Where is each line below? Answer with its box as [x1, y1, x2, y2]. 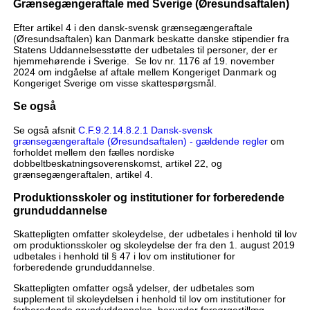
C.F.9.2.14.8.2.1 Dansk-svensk [77, 124, 212, 136]
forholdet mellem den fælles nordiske [12, 146, 174, 158]
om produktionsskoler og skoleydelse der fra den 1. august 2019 [12, 239, 295, 251]
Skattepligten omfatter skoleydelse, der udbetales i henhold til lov [12, 228, 297, 240]
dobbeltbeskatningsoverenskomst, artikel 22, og [12, 157, 222, 169]
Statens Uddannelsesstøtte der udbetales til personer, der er [12, 44, 277, 55]
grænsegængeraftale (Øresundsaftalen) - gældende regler [12, 135, 268, 147]
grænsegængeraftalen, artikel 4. [12, 168, 153, 180]
